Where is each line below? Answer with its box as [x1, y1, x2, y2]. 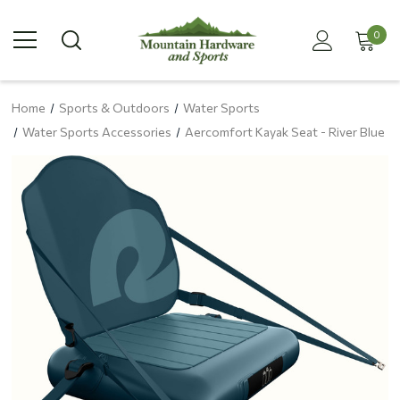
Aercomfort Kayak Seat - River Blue [184, 124, 385, 139]
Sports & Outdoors [59, 100, 171, 115]
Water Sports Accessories [21, 124, 171, 139]
